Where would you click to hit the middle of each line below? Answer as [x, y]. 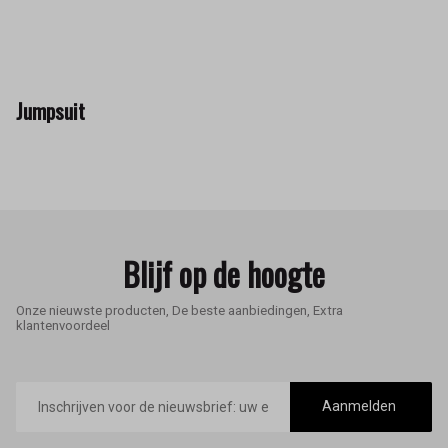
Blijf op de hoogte [223, 274]
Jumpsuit [50, 110]
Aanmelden [359, 406]
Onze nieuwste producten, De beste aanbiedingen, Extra [179, 310]
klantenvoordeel [63, 325]
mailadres [46, 404]
